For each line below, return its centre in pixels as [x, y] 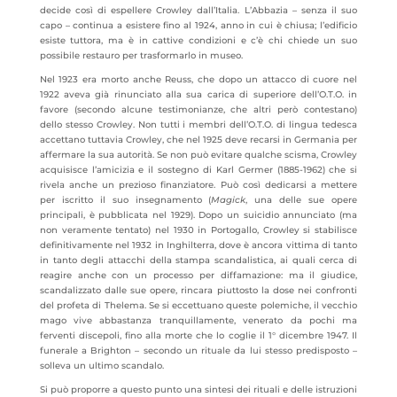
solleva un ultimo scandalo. [101, 366]
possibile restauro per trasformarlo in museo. [141, 55]
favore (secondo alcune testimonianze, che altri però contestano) [198, 109]
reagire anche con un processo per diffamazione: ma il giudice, [198, 275]
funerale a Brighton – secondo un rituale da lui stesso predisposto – [198, 350]
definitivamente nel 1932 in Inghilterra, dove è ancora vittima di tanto [198, 245]
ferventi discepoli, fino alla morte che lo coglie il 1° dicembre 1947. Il [198, 335]
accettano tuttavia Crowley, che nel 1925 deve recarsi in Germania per [198, 140]
